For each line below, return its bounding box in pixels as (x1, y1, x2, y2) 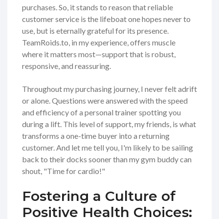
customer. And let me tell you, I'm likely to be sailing (22, 143, 193, 153)
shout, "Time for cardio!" (22, 166, 105, 176)
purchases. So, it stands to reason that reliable (22, 2, 173, 12)
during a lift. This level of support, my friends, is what (22, 119, 196, 129)
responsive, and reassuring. (22, 61, 111, 71)
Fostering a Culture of (22, 188, 175, 205)
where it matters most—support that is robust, (22, 49, 175, 59)
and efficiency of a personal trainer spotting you (22, 108, 181, 117)
